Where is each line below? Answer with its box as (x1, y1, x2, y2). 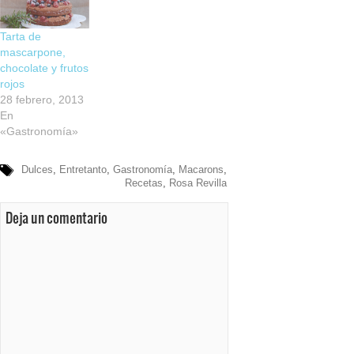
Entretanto (58, 163, 107, 175)
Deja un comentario (5, 207, 107, 228)
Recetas (124, 176, 163, 189)
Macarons (178, 163, 224, 175)
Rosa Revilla (168, 176, 227, 189)
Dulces (21, 163, 53, 175)
